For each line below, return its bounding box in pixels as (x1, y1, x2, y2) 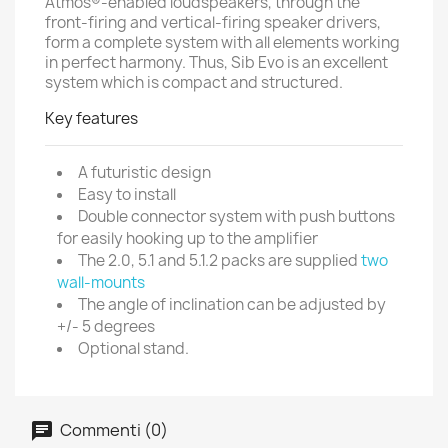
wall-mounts (57, 272, 145, 293)
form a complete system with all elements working (45, 32, 400, 53)
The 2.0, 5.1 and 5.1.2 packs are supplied (78, 250, 361, 271)
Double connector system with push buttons (78, 206, 395, 227)
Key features (45, 108, 138, 129)
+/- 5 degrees (57, 316, 155, 337)
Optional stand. (78, 338, 189, 359)
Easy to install (78, 184, 176, 205)
